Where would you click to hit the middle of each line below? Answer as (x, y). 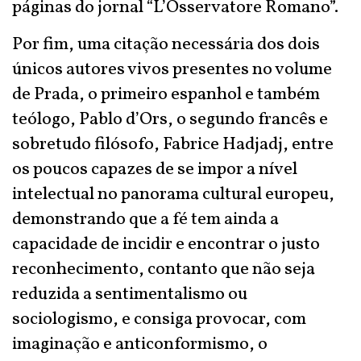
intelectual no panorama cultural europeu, (173, 195)
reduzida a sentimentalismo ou (130, 295)
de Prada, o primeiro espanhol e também (166, 95)
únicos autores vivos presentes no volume (172, 70)
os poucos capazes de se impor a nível (155, 170)
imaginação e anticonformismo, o (140, 344)
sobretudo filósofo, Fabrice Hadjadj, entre (173, 145)
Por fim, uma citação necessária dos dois (166, 45)
